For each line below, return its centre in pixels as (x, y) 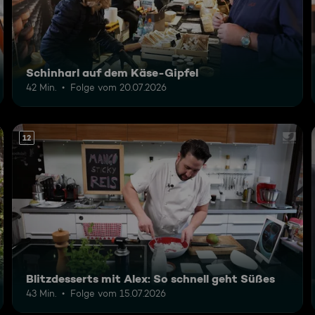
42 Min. (41, 88)
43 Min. (41, 293)
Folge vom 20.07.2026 (119, 88)
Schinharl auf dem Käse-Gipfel (112, 73)
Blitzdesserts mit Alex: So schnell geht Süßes (151, 278)
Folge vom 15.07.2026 (118, 293)
